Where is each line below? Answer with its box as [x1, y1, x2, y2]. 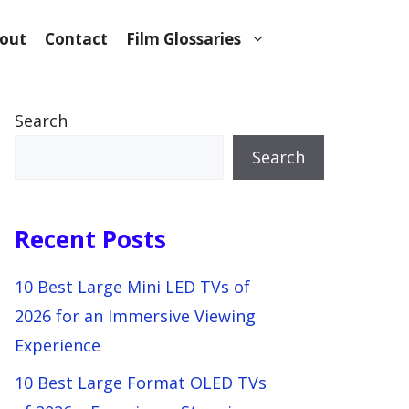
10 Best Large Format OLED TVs [15, 372, 267, 393]
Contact [45, 28, 108, 49]
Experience [15, 334, 100, 356]
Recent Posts [15, 223, 166, 256]
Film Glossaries [126, 28, 241, 49]
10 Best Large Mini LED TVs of [15, 276, 250, 298]
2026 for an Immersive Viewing [15, 305, 256, 327]
